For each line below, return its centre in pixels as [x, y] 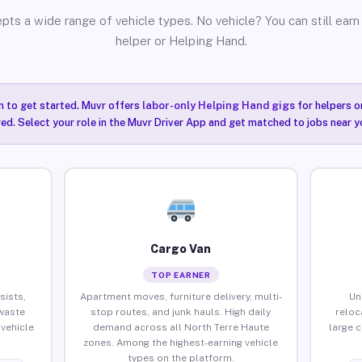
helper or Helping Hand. [181, 41]
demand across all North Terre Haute [181, 327]
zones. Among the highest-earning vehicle [181, 342]
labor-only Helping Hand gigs [218, 105]
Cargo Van [181, 248]
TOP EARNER [181, 274]
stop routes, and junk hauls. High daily [181, 311]
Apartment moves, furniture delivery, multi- [181, 296]
